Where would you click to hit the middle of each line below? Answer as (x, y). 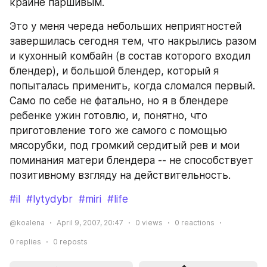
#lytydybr (49, 199)
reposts (73, 241)
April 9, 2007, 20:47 (90, 222)
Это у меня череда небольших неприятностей (125, 26)
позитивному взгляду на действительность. (120, 175)
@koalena (27, 222)
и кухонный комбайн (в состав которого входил (130, 56)
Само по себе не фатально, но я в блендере (119, 101)
